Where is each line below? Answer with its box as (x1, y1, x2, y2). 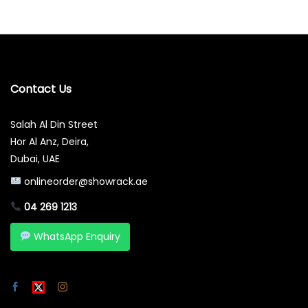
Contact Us (10, 81, 71, 98)
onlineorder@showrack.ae (23, 175, 148, 189)
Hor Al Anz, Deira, (10, 135, 89, 149)
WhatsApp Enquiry (30, 230, 120, 244)
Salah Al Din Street (10, 118, 98, 132)
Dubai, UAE (10, 152, 60, 166)
